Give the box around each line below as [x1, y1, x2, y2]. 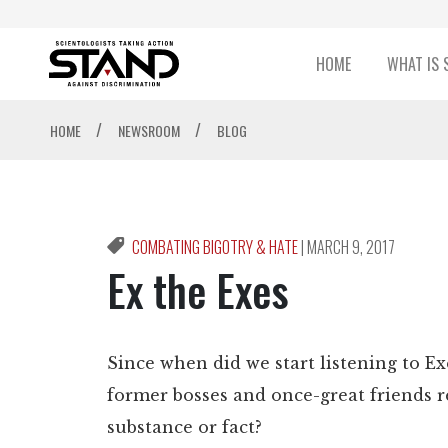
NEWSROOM [117, 120, 183, 142]
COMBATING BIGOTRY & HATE [132, 235, 301, 260]
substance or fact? [107, 417, 262, 438]
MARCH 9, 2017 [307, 235, 395, 260]
